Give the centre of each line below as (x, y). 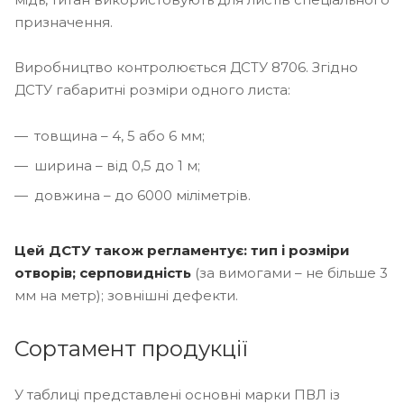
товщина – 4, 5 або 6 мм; (119, 135)
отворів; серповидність (103, 272)
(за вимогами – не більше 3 (289, 272)
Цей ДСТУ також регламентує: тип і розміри (182, 250)
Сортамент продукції (131, 348)
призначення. (64, 22)
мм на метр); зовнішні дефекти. (126, 295)
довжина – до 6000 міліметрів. (142, 195)
